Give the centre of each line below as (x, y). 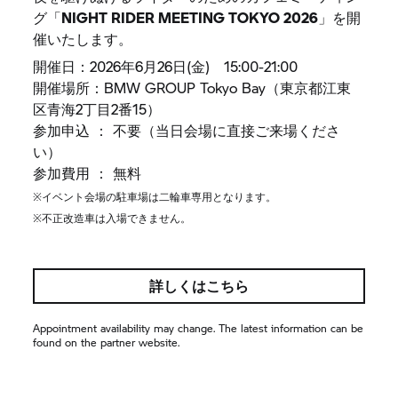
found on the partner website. (107, 342)
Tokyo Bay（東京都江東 (274, 87)
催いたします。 (83, 38)
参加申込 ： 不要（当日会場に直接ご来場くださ (187, 130)
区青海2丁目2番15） (97, 108)
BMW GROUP (150, 87)
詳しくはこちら (199, 285)
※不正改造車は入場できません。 (112, 218)
